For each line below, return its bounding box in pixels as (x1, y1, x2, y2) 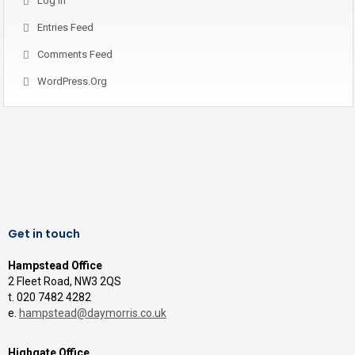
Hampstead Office (8, 259, 102, 272)
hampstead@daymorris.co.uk (19, 307, 166, 319)
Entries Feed (37, 21, 94, 33)
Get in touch (8, 226, 80, 242)
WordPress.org (37, 75, 107, 87)
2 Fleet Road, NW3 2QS (8, 275, 121, 288)
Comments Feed (37, 48, 113, 60)
